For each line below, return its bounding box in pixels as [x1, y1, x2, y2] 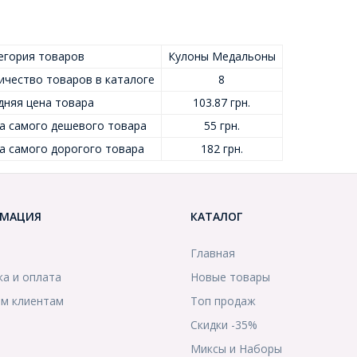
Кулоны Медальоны [167, 49, 276, 64]
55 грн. [203, 118, 240, 133]
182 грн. [200, 141, 243, 156]
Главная [190, 245, 235, 261]
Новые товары [190, 269, 270, 284]
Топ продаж [190, 293, 256, 308]
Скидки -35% [190, 317, 257, 332]
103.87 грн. [193, 95, 250, 110]
